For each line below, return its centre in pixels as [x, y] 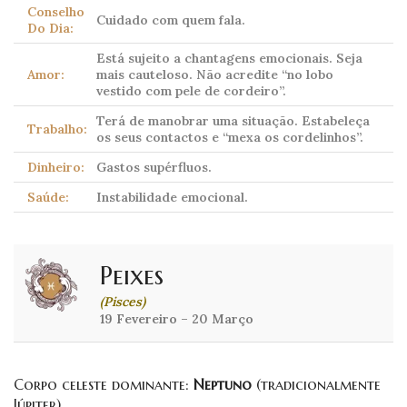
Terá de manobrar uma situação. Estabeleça [233, 121]
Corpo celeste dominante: [104, 385]
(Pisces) [123, 302]
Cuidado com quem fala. [171, 20]
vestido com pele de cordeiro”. [191, 91]
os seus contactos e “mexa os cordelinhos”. [230, 138]
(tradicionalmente [316, 385]
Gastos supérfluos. [154, 168]
